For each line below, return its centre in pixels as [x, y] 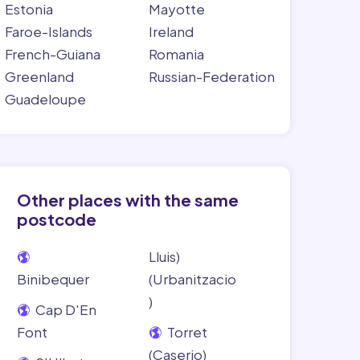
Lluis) [164, 256]
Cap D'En [65, 309]
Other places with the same [128, 200]
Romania [176, 54]
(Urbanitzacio [192, 279]
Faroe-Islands [49, 31]
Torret [186, 332]
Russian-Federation [211, 76]
